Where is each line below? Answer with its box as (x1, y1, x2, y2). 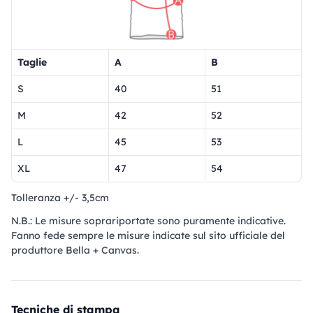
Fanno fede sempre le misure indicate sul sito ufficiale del (11, 229, 285, 242)
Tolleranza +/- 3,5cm (11, 191, 109, 205)
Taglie (17, 56, 47, 69)
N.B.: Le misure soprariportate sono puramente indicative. (11, 214, 286, 228)
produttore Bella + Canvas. (11, 244, 139, 257)
